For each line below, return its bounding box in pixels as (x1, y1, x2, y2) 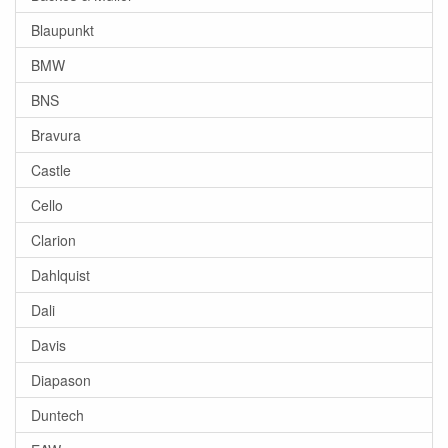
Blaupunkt (31, 20, 94, 40)
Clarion (31, 230, 76, 250)
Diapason (31, 370, 91, 390)
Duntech (31, 405, 84, 425)
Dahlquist (31, 265, 90, 285)
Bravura (31, 125, 81, 145)
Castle (31, 160, 71, 180)
